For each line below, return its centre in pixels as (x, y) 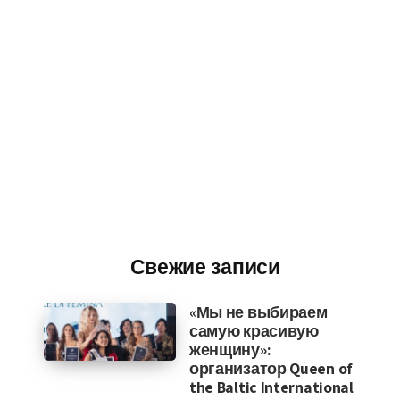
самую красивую (254, 331)
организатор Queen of (271, 368)
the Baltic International (271, 387)
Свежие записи (205, 268)
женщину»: (230, 350)
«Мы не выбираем (258, 312)
